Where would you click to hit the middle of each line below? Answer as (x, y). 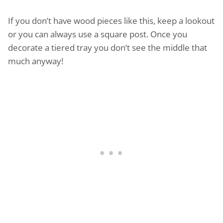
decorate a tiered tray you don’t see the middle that (108, 47)
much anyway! (36, 61)
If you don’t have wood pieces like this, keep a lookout (111, 20)
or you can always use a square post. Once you (98, 34)
